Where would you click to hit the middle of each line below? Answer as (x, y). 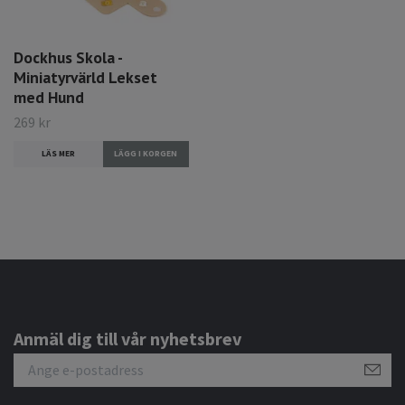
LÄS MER (58, 154)
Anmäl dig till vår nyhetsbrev (127, 339)
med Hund (49, 98)
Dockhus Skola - (68, 58)
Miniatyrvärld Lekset (85, 78)
